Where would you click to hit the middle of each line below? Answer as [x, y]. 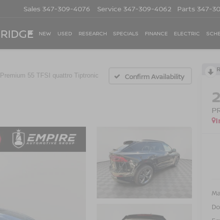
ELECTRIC [187, 33]
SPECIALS [126, 33]
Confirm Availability [154, 76]
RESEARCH [93, 33]
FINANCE [156, 33]
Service [109, 9]
